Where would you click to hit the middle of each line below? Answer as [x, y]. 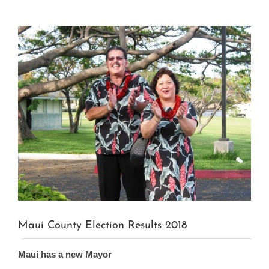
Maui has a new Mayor [65, 254]
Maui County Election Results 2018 [102, 225]
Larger [30, 44]
